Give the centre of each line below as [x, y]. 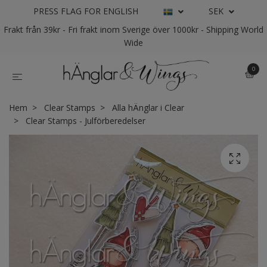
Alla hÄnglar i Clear [148, 108]
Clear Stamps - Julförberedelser [84, 121]
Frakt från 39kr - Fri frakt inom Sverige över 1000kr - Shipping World [133, 30]
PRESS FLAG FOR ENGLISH [86, 11]
